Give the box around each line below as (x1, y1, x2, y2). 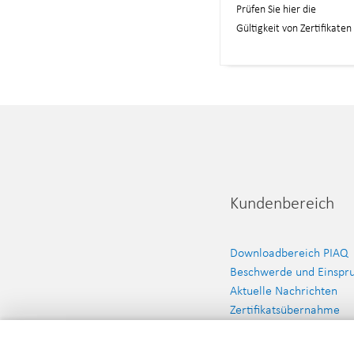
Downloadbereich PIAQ (229, 244, 348, 260)
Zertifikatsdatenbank (229, 320, 334, 336)
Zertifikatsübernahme (229, 301, 340, 317)
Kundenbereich (229, 192, 334, 214)
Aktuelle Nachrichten (229, 282, 337, 298)
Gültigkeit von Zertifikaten (235, 21, 352, 36)
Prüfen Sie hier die (235, 2, 316, 17)
